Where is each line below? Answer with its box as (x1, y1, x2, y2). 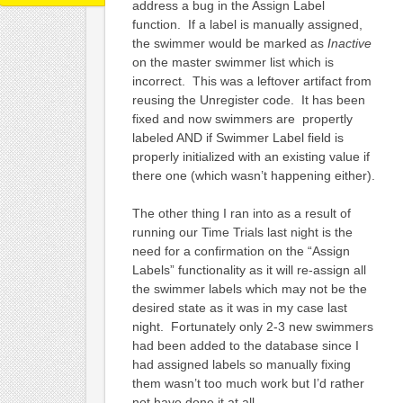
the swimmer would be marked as (131, 36, 327, 51)
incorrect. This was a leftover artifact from (131, 74, 372, 89)
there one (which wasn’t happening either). (131, 168, 375, 184)
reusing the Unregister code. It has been (131, 93, 365, 108)
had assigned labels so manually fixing (131, 357, 351, 372)
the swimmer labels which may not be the (131, 282, 367, 297)
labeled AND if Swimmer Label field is (131, 130, 344, 146)
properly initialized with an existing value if (131, 149, 370, 165)
